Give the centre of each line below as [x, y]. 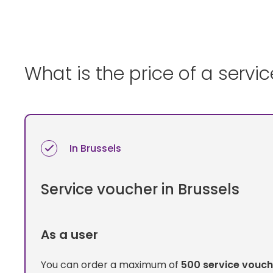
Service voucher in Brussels [140, 189]
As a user [69, 234]
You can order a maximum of [111, 264]
